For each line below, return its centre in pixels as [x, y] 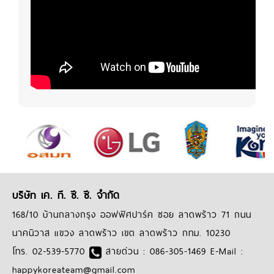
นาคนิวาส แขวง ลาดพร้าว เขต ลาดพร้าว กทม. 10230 [121, 233]
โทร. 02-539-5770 [51, 251]
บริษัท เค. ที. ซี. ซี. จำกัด [66, 195]
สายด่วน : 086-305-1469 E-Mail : [172, 251]
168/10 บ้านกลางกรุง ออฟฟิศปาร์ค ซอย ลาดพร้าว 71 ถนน [132, 215]
